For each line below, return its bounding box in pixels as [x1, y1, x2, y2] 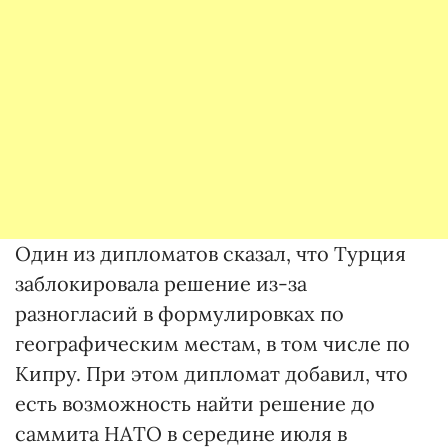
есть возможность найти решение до [15, 391, 375, 417]
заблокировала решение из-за [15, 271, 307, 297]
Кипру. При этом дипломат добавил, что [15, 361, 408, 387]
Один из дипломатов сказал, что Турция [15, 241, 406, 267]
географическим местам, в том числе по [15, 331, 410, 357]
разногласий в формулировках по [15, 301, 344, 327]
